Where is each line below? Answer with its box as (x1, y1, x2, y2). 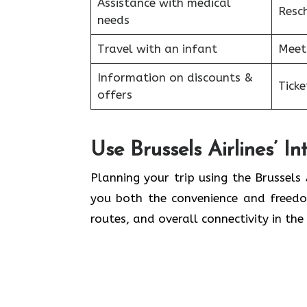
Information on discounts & (97, 71, 253, 84)
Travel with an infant (97, 42, 217, 56)
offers (97, 88, 132, 101)
